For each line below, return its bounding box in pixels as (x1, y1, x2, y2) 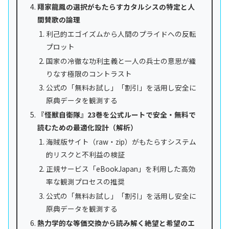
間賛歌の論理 (37, 14, 80, 25)
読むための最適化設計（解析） (37, 122, 138, 133)
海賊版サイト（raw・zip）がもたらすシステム (45, 136, 196, 147)
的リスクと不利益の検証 (45, 149, 125, 160)
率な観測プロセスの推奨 (45, 176, 125, 187)
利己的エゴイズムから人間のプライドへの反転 (45, 28, 196, 39)
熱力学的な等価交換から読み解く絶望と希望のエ (37, 217, 195, 228)
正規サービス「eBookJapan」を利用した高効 (45, 164, 195, 174)
